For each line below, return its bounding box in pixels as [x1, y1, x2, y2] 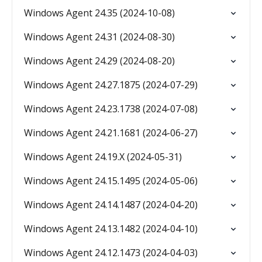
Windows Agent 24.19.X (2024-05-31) [24, 150, 182, 163]
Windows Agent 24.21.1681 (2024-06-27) [24, 126, 198, 139]
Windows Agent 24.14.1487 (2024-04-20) [24, 198, 198, 211]
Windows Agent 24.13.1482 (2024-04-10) [24, 222, 198, 235]
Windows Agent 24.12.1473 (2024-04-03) [24, 246, 198, 259]
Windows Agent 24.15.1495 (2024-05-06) [24, 174, 198, 187]
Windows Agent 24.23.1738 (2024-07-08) [24, 102, 198, 115]
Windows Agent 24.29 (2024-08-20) [24, 54, 175, 67]
